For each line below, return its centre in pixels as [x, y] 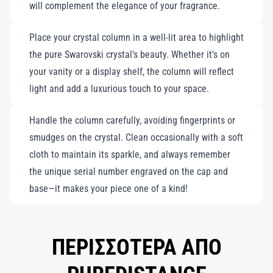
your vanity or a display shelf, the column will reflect [132, 72]
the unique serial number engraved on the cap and [129, 172]
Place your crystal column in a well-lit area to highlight [136, 37]
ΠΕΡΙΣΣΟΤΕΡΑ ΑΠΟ [136, 247]
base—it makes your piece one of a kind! [108, 189]
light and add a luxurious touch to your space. [119, 89]
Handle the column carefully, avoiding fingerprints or [132, 120]
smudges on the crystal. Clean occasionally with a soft [136, 137]
